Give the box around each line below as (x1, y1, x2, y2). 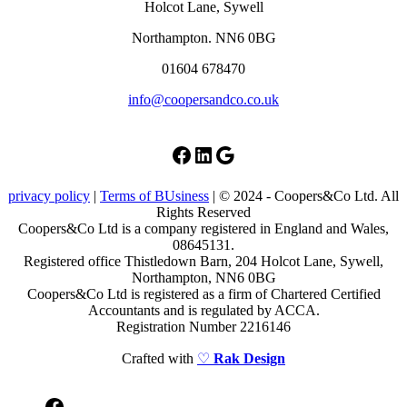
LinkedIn (192, 142, 203, 166)
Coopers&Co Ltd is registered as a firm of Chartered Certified (26, 285, 381, 302)
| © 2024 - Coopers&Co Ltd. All (209, 187, 399, 203)
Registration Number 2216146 (116, 318, 291, 334)
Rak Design (213, 350, 285, 366)
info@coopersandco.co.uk (128, 91, 279, 107)
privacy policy (8, 187, 90, 203)
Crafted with (122, 350, 197, 366)
